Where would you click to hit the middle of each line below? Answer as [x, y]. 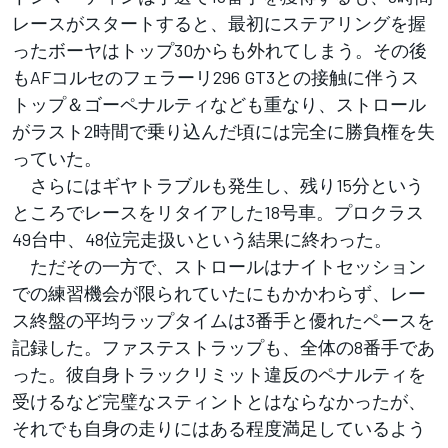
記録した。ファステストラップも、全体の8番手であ [223, 347]
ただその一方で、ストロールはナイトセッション [219, 266]
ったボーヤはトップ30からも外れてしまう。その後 [219, 50]
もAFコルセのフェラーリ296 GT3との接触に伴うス [215, 77]
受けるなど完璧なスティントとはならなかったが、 [219, 401]
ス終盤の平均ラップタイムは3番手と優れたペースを [223, 320]
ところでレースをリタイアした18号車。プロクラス [218, 212]
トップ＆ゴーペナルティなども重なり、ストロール [219, 104]
